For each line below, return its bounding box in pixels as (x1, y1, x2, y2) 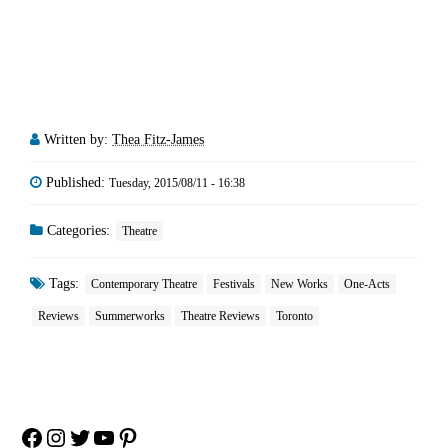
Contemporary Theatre (91, 277, 197, 292)
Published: (46, 175, 109, 191)
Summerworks (95, 309, 165, 324)
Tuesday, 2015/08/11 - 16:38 (109, 176, 245, 191)
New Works (271, 277, 328, 292)
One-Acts (344, 277, 390, 292)
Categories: (43, 223, 114, 239)
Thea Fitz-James (112, 132, 204, 148)
